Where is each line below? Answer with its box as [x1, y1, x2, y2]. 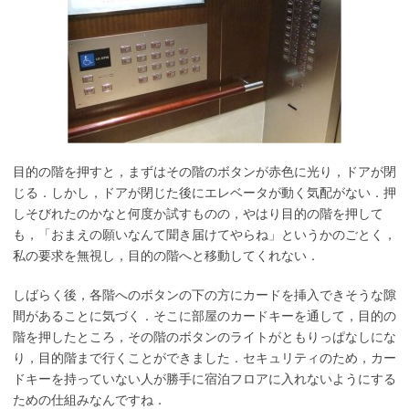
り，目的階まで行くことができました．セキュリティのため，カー [13, 351, 396, 365]
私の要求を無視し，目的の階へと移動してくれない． [13, 248, 320, 263]
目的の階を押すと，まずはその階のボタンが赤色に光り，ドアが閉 [13, 164, 396, 179]
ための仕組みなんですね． [13, 393, 166, 407]
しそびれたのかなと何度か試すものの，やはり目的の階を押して [13, 206, 383, 221]
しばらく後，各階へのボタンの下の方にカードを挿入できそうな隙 [13, 288, 396, 302]
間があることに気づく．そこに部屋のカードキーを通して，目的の [13, 309, 396, 323]
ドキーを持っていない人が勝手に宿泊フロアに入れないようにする [13, 372, 396, 386]
